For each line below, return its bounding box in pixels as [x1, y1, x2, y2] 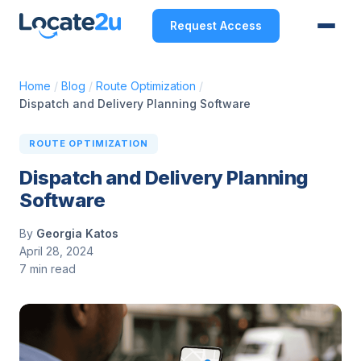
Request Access [169, 19, 262, 32]
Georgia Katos [36, 226, 118, 240]
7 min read [19, 262, 76, 276]
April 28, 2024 [19, 244, 93, 258]
